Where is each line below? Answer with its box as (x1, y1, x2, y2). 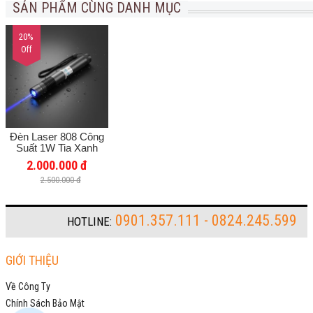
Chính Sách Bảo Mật (6, 298, 85, 309)
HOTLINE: (67, 214, 112, 228)
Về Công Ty (6, 281, 50, 292)
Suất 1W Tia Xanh (16, 142, 98, 154)
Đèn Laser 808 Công (10, 131, 104, 143)
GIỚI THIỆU (6, 253, 59, 268)
